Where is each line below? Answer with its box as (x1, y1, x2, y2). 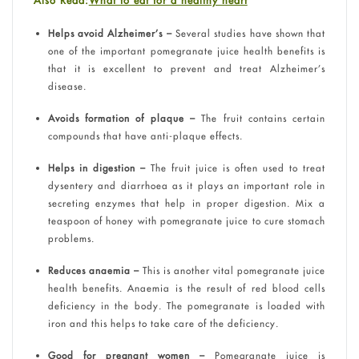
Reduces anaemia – (47, 264, 139, 276)
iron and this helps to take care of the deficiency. (47, 317, 279, 329)
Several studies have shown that (171, 26, 326, 39)
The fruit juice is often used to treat (145, 161, 326, 174)
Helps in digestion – (47, 161, 146, 174)
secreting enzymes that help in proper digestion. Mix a (47, 196, 326, 209)
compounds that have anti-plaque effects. (47, 129, 243, 142)
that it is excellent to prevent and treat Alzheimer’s (47, 62, 326, 75)
